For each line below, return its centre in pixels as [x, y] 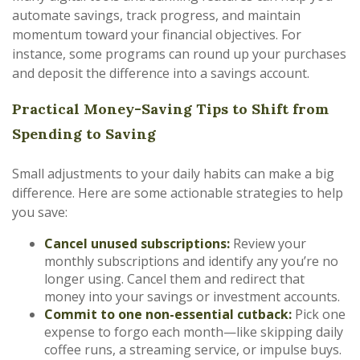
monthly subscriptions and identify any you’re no [191, 261]
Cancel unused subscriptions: [137, 243]
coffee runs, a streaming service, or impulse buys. [193, 350]
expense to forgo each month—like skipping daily [194, 332]
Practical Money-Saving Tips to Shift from [170, 109]
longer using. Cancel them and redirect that [174, 279]
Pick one [319, 314]
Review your [268, 243]
